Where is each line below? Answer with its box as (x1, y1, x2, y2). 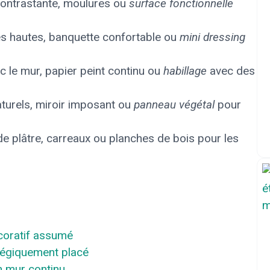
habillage (163, 64, 207, 78)
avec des (207, 64, 255, 78)
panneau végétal (134, 98, 215, 111)
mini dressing (180, 30, 245, 44)
